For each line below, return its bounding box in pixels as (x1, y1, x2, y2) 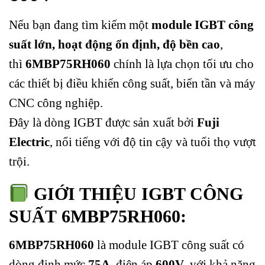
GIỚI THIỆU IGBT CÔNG (29, 184, 244, 204)
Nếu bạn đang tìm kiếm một (9, 17, 151, 31)
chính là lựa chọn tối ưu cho (111, 56, 254, 70)
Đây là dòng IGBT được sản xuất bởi (9, 115, 197, 129)
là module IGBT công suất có (94, 237, 244, 251)
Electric (9, 134, 50, 148)
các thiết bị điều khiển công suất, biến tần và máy (9, 76, 256, 90)
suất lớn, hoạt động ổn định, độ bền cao (9, 37, 220, 51)
